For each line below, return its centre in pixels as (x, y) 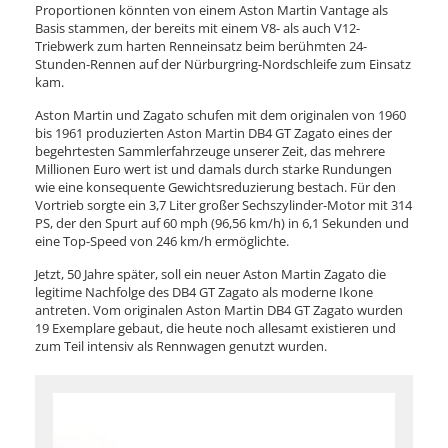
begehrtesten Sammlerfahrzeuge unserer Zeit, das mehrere (210, 150)
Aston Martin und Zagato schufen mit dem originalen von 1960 (220, 114)
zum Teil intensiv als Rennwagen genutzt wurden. (181, 345)
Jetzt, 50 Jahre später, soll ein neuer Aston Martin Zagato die (210, 273)
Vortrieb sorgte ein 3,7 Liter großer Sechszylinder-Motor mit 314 (223, 204)
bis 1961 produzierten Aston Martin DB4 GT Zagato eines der (213, 132)
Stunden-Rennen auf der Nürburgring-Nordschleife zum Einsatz (223, 63)
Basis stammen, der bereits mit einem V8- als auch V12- (197, 27)
